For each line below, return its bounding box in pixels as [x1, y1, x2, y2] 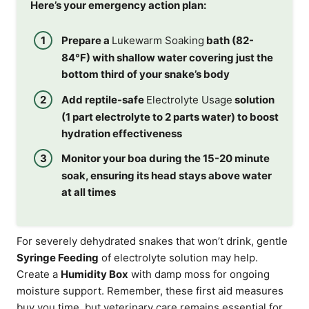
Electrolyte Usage [146, 92, 232, 106]
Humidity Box [61, 268, 128, 281]
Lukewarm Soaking [112, 34, 204, 47]
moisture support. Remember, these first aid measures [17, 284, 283, 297]
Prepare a [61, 34, 112, 47]
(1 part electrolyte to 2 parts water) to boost [61, 110, 279, 123]
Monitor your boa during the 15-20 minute [61, 152, 270, 165]
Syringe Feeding [17, 251, 99, 264]
